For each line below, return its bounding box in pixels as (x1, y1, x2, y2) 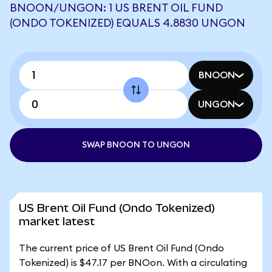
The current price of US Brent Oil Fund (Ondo (19, 243, 224, 253)
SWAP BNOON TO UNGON (82, 141, 190, 149)
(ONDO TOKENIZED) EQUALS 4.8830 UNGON (10, 18, 245, 29)
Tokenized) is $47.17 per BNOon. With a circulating (19, 258, 247, 268)
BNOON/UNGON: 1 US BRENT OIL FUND (10, 2, 223, 13)
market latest (19, 215, 95, 228)
